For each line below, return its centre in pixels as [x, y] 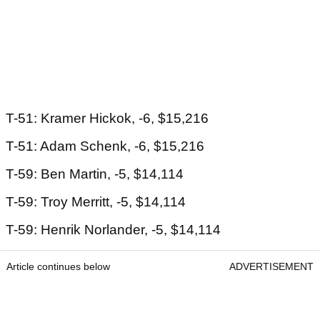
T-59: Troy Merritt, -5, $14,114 [96, 202]
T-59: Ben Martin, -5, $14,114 [95, 174]
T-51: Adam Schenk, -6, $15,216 [105, 146]
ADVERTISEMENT [271, 267]
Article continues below [58, 267]
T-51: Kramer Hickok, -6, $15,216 [107, 119]
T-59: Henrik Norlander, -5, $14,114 [113, 230]
